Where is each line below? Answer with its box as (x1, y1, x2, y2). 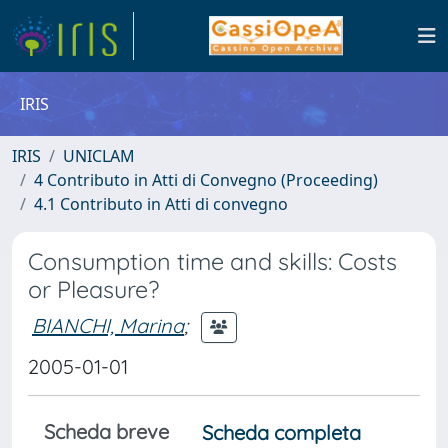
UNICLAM (63, 145, 135, 167)
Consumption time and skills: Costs (28, 247, 397, 276)
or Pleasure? (28, 275, 159, 304)
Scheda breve (44, 419, 169, 444)
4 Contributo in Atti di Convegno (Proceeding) (34, 169, 378, 191)
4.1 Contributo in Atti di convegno (34, 193, 288, 215)
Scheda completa (202, 420, 361, 445)
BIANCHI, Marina (32, 312, 184, 338)
